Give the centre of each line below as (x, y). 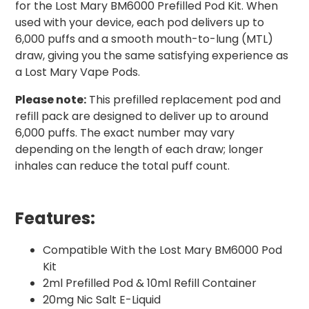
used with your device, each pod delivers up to (140, 23)
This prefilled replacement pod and (183, 100)
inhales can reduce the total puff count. (122, 166)
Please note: (51, 100)
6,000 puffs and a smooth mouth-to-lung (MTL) (144, 39)
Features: (55, 219)
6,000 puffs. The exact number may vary (125, 133)
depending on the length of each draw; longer (139, 150)
